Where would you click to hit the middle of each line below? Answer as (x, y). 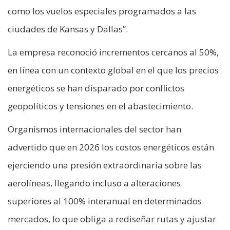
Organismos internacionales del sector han (94, 129)
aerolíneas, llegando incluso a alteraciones (94, 183)
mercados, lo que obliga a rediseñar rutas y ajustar (112, 219)
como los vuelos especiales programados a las (102, 11)
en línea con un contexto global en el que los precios (113, 70)
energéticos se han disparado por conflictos (96, 88)
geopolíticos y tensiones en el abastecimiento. (100, 106)
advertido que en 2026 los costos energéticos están (111, 147)
